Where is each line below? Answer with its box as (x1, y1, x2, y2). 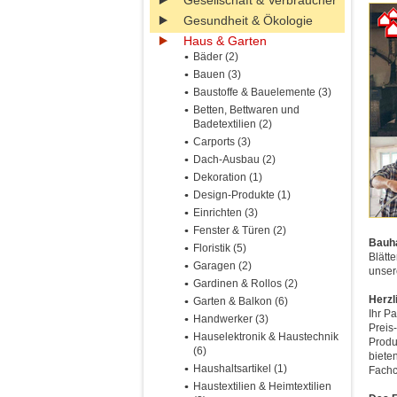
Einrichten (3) (193, 206, 258, 219)
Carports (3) (193, 136, 251, 148)
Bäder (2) (193, 51, 238, 63)
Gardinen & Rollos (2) (193, 277, 298, 290)
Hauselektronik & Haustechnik (193, 331, 339, 343)
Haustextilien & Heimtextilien (193, 380, 331, 393)
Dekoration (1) (193, 171, 262, 183)
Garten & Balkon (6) (193, 295, 288, 307)
